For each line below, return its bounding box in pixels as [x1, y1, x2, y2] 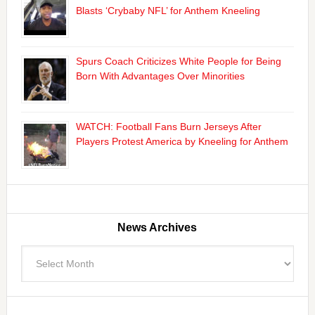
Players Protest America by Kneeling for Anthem [75, 135, 288, 147]
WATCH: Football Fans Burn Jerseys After [75, 120, 262, 132]
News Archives [117, 221, 198, 233]
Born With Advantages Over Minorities [75, 70, 245, 82]
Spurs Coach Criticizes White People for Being [75, 55, 281, 67]
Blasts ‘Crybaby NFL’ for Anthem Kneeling [75, 4, 260, 16]
